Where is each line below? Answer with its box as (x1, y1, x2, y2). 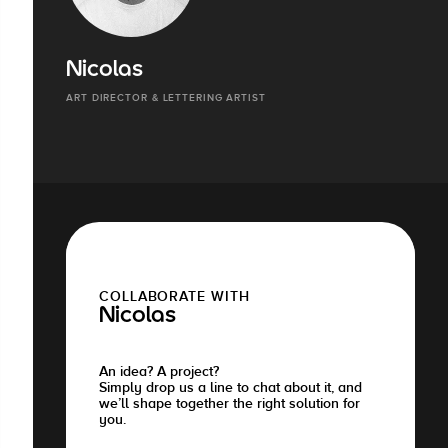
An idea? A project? (99, 363, 219, 380)
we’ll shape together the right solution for (99, 395, 360, 412)
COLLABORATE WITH (99, 288, 250, 305)
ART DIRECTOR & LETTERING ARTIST (66, 92, 266, 104)
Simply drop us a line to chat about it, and (99, 379, 362, 396)
